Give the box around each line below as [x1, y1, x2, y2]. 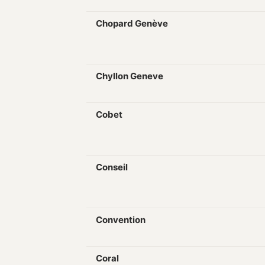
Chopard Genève [96, 18, 168, 29]
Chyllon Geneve [96, 70, 163, 82]
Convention [96, 214, 146, 225]
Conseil [96, 161, 128, 173]
